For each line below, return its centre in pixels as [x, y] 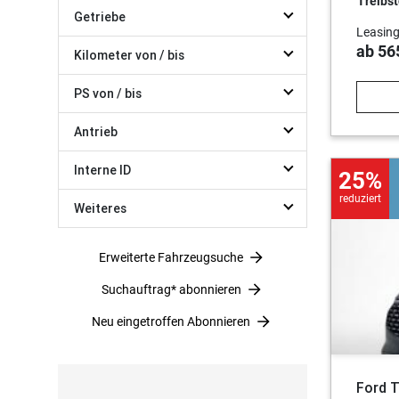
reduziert [360, 199]
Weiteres [100, 208]
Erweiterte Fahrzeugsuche [171, 257]
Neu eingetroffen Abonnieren [171, 321]
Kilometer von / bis [129, 55]
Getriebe [100, 17]
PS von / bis [108, 94]
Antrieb [96, 132]
